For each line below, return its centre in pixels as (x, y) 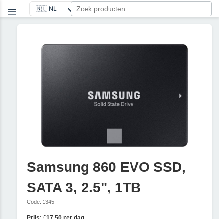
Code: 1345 (41, 202)
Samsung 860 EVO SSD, (106, 167)
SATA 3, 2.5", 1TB (84, 187)
